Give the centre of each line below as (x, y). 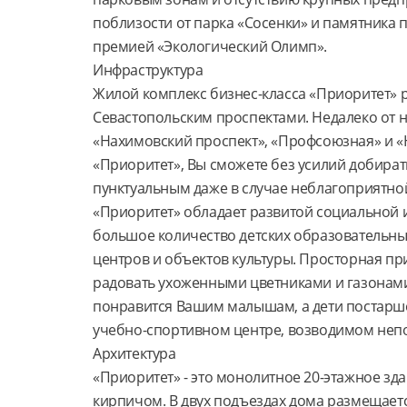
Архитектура (134, 353)
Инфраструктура (148, 70)
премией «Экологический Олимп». (210, 46)
